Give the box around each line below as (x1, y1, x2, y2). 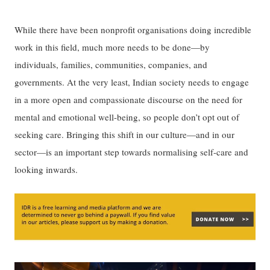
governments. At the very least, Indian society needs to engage (14, 75, 250, 88)
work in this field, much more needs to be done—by (14, 40, 210, 53)
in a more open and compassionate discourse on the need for (14, 93, 243, 105)
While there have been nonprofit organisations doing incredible (14, 23, 252, 36)
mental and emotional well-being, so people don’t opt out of (14, 110, 240, 123)
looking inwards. (14, 163, 78, 175)
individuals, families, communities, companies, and (14, 58, 208, 71)
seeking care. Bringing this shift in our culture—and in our (14, 128, 235, 140)
